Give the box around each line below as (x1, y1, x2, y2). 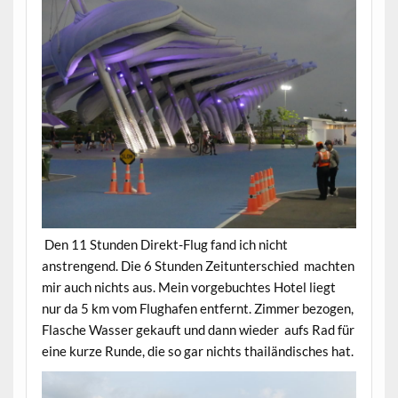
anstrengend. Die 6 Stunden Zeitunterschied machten (41, 258, 354, 275)
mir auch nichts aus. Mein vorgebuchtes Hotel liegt (41, 279, 336, 296)
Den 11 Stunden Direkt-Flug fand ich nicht (41, 236, 288, 253)
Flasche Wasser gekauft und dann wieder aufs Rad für (41, 322, 354, 338)
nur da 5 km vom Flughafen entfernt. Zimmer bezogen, (41, 300, 354, 317)
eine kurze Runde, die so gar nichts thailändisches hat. (41, 343, 354, 360)
